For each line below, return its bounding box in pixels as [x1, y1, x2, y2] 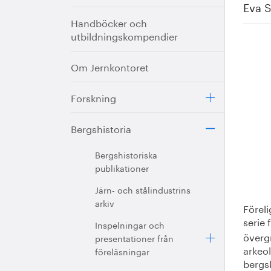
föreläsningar [95, 244, 149, 258]
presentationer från [95, 231, 174, 244]
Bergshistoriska [95, 148, 157, 161]
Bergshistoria [71, 120, 131, 135]
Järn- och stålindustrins [95, 183, 191, 196]
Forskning [71, 90, 116, 105]
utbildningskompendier [71, 28, 178, 43]
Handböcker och [71, 15, 147, 30]
